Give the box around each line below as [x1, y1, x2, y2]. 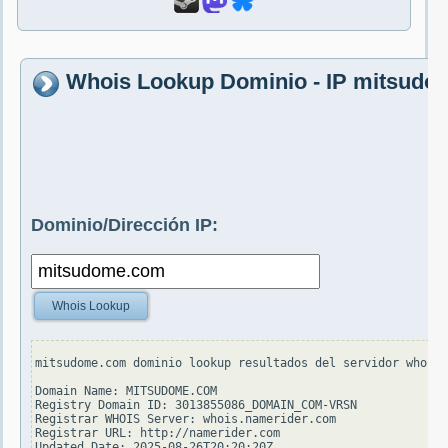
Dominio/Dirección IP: [31, 215, 218, 236]
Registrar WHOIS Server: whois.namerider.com [35, 412, 336, 427]
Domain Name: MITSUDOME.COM [35, 384, 217, 399]
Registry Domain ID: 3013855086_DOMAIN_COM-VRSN [35, 398, 357, 413]
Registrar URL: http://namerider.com [35, 426, 280, 441]
